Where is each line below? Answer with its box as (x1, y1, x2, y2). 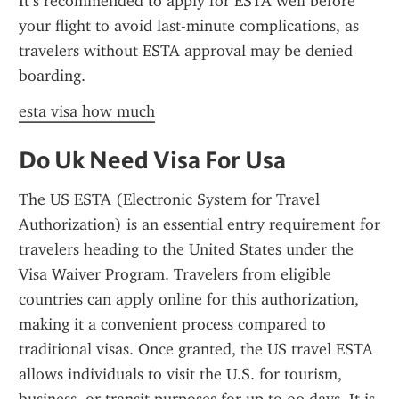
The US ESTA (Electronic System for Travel (19, 190, 320, 209)
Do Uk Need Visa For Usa (19, 144, 286, 175)
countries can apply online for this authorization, (19, 289, 359, 309)
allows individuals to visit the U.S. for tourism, (19, 364, 342, 384)
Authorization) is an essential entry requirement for (19, 215, 380, 234)
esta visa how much (19, 102, 155, 121)
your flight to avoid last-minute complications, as (19, 16, 359, 36)
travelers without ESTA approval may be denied (19, 41, 353, 61)
